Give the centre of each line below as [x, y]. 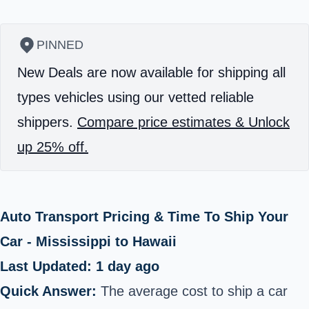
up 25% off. [53, 147]
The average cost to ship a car [192, 291]
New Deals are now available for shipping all [151, 72]
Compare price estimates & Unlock [183, 122]
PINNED [60, 44]
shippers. [47, 122]
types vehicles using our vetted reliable [136, 97]
